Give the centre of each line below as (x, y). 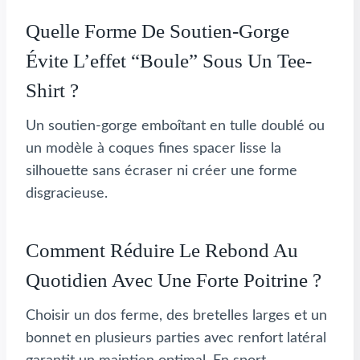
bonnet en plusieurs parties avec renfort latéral (176, 339)
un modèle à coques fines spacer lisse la (153, 149)
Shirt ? (52, 90)
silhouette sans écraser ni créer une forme (162, 172)
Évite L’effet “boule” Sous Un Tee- (169, 60)
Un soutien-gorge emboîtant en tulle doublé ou (175, 127)
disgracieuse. (67, 194)
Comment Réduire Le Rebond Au (162, 250)
